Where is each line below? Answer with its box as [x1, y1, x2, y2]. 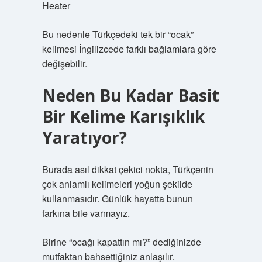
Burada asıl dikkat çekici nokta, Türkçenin [42, 163, 213, 176]
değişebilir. [42, 57, 87, 70]
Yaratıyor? [42, 126, 127, 149]
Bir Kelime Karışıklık [42, 105, 205, 127]
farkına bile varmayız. [42, 206, 130, 220]
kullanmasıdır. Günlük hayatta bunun [42, 192, 193, 205]
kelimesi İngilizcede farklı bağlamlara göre [42, 42, 216, 56]
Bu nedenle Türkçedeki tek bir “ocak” [42, 27, 194, 41]
